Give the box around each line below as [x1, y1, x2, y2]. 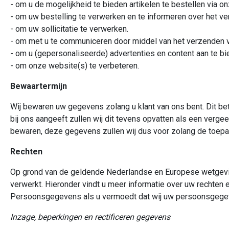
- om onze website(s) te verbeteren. [10, 61, 139, 71]
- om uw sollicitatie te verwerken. [10, 24, 128, 34]
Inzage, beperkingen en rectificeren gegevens [10, 212, 170, 222]
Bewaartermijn [10, 81, 67, 91]
